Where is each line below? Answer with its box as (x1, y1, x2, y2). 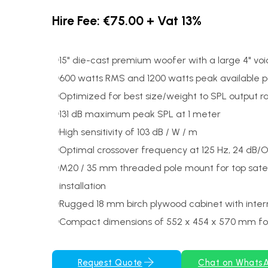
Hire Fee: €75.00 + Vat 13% (52, 13, 202, 28)
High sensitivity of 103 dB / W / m (59, 126, 197, 138)
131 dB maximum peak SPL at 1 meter (59, 108, 221, 120)
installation (59, 180, 106, 191)
